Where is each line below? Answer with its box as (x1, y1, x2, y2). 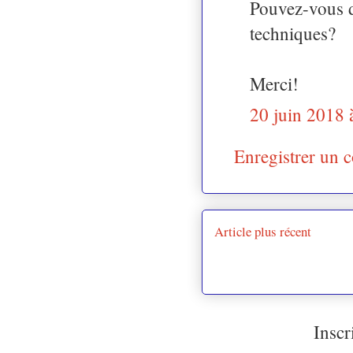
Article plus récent (214, 221, 311, 240)
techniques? (250, 20, 336, 45)
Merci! (250, 71, 299, 95)
